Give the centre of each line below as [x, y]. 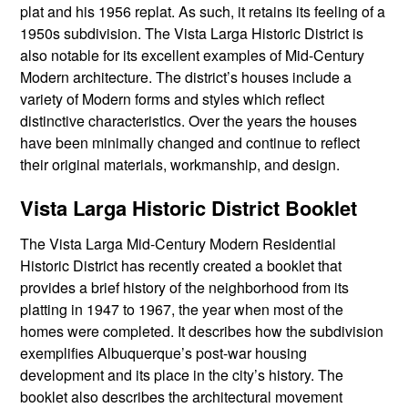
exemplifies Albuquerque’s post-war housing [163, 353]
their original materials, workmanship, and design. [180, 164]
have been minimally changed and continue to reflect [190, 142]
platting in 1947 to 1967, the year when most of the [182, 310]
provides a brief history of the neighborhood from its [184, 288]
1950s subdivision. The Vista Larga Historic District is [192, 33]
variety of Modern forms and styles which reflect [172, 98]
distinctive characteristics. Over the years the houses [189, 120]
